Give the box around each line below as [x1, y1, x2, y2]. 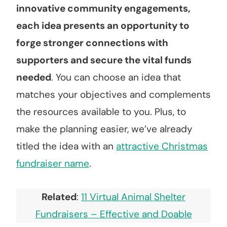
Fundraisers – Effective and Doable [35, 208, 192, 221]
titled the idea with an [16, 140, 116, 153]
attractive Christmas [116, 140, 208, 153]
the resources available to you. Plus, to [16, 105, 186, 119]
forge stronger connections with [16, 36, 168, 50]
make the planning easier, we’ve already [16, 123, 193, 136]
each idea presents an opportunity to [16, 19, 190, 32]
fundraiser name [16, 157, 89, 170]
